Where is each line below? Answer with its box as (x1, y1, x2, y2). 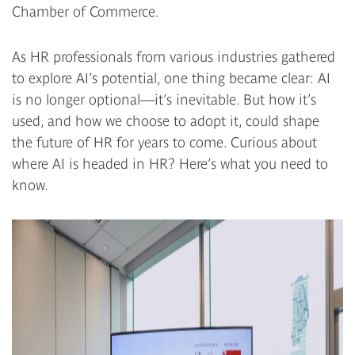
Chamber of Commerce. (12, 2, 159, 20)
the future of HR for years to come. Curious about (12, 133, 317, 151)
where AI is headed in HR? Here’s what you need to (12, 155, 328, 172)
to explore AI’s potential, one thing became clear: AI (12, 69, 330, 86)
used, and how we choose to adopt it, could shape (12, 112, 319, 129)
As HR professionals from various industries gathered (12, 48, 335, 65)
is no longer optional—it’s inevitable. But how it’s (12, 90, 316, 108)
